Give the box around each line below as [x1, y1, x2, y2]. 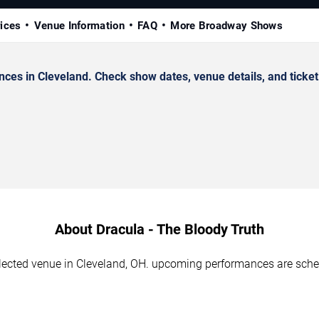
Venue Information [33, 19, 125, 33]
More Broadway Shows [170, 19, 283, 33]
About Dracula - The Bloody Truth [55, 221, 264, 239]
